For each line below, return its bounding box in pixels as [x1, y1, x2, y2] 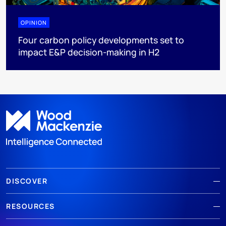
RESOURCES [6, 201, 55, 211]
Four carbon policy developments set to [18, 33, 184, 46]
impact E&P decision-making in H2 [18, 45, 159, 58]
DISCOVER [6, 176, 47, 186]
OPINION [21, 18, 47, 26]
